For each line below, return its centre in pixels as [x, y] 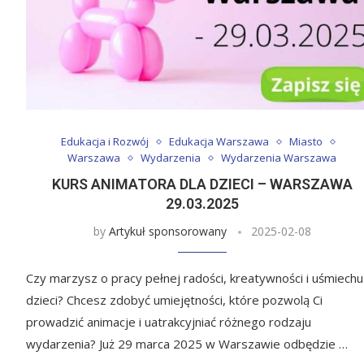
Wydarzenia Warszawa [279, 158]
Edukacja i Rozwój [105, 142]
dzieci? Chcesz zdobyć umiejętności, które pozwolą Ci [174, 300]
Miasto [306, 142]
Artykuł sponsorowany [167, 232]
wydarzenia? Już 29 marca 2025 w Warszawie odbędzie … [187, 344]
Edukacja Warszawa [219, 142]
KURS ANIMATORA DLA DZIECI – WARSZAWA [202, 184]
